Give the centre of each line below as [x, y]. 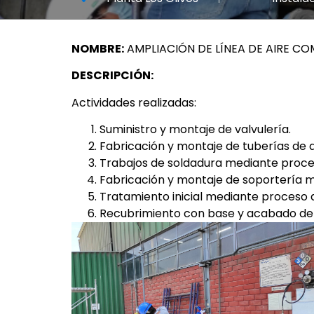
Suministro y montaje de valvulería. [195, 130]
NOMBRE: [98, 49]
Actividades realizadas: [134, 102]
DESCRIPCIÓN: [114, 76]
